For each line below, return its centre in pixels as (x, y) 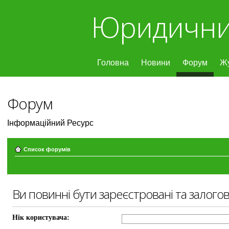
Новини (156, 63)
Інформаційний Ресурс (50, 123)
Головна (113, 63)
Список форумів (47, 149)
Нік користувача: (41, 217)
